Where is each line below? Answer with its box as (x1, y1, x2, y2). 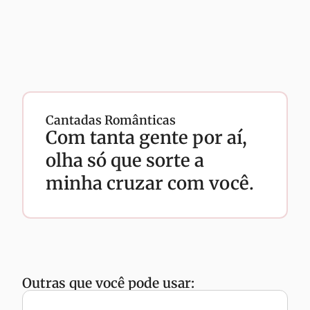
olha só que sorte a (46, 149, 204, 172)
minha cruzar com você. (46, 172, 254, 194)
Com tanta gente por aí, (46, 127, 247, 149)
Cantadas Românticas (46, 113, 176, 128)
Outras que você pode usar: (22, 275, 194, 291)
